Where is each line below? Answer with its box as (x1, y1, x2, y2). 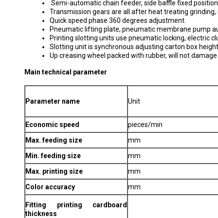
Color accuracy (25, 183, 75, 191)
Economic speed (25, 121, 79, 128)
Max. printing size (25, 167, 83, 175)
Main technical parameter (24, 68, 107, 76)
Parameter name (25, 97, 80, 105)
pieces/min (128, 121, 163, 128)
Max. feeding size (25, 136, 82, 144)
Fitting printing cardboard (25, 201, 127, 209)
